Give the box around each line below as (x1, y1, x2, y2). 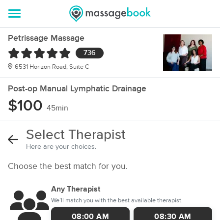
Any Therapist (51, 185, 100, 193)
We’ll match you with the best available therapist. (51, 197, 183, 204)
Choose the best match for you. (8, 162, 128, 171)
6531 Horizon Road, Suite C (15, 64, 89, 70)
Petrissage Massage (8, 34, 84, 43)
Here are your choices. (26, 143, 96, 150)
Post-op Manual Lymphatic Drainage (8, 84, 146, 93)
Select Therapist (26, 128, 126, 142)
